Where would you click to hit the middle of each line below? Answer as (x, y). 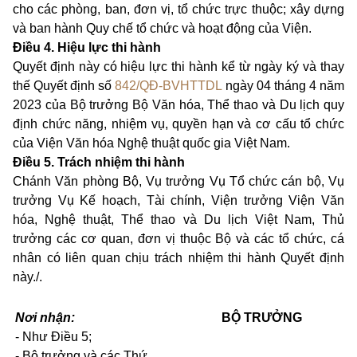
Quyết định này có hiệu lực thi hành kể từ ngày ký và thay (178, 67)
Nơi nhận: (45, 318)
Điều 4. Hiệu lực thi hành (87, 48)
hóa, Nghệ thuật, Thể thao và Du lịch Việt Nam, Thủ (178, 220)
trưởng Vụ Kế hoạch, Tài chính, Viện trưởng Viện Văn (178, 201)
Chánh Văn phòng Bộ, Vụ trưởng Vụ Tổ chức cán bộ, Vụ (178, 182)
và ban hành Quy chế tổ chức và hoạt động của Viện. (162, 29)
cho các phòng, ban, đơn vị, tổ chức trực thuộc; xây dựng (178, 10)
